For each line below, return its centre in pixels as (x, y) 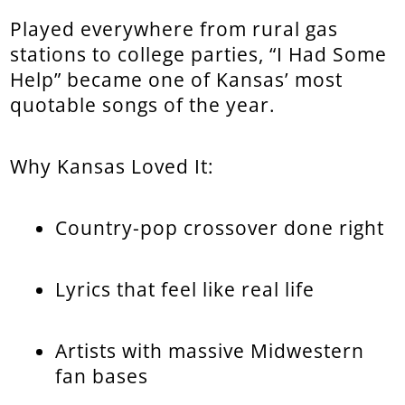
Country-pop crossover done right (220, 227)
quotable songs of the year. (143, 104)
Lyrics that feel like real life (185, 289)
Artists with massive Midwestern (210, 350)
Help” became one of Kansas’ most (177, 79)
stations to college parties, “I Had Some (199, 54)
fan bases (102, 376)
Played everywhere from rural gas (174, 28)
